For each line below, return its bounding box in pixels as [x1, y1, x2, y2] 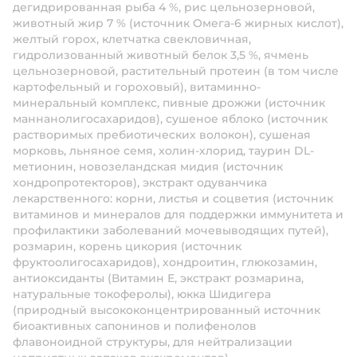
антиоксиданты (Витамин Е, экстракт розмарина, [13, 271, 304, 285]
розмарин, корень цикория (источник [13, 239, 241, 253]
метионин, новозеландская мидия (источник [13, 159, 283, 174]
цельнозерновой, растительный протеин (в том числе [13, 64, 339, 78]
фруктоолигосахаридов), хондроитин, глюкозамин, [13, 255, 317, 269]
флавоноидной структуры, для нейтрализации [13, 335, 292, 349]
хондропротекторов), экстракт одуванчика [13, 175, 267, 190]
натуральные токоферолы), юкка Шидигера [13, 287, 271, 301]
